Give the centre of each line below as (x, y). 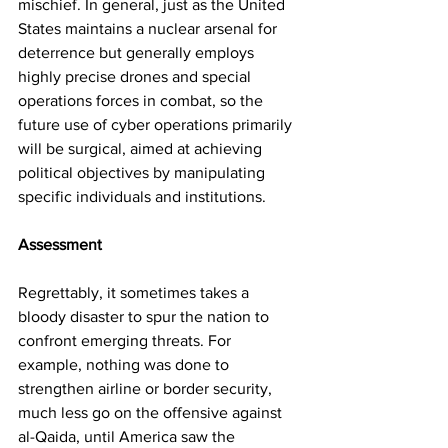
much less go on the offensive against (152, 412)
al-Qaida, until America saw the (128, 436)
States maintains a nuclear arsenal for (149, 28)
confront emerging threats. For (126, 340)
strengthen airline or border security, (147, 388)
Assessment (60, 244)
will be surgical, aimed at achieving (142, 148)
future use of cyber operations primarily (157, 124)
